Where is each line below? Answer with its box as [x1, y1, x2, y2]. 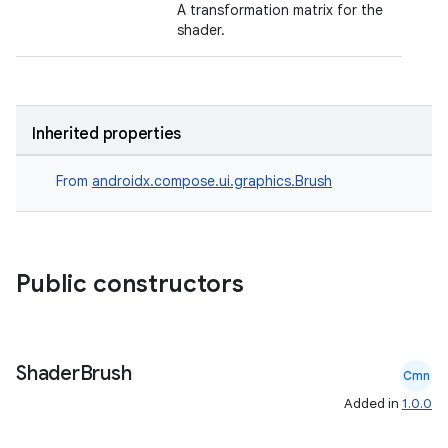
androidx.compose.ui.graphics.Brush [92, 172, 332, 190]
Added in [344, 395, 402, 412]
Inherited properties [32, 124, 181, 144]
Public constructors [16, 269, 250, 299]
